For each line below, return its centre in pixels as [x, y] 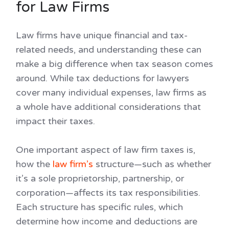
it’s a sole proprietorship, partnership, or [100, 179]
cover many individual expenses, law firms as [111, 93]
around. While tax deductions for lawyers [102, 78]
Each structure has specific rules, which [99, 207]
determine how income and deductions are [107, 222]
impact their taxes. [55, 121]
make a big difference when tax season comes [114, 64]
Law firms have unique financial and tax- [102, 36]
